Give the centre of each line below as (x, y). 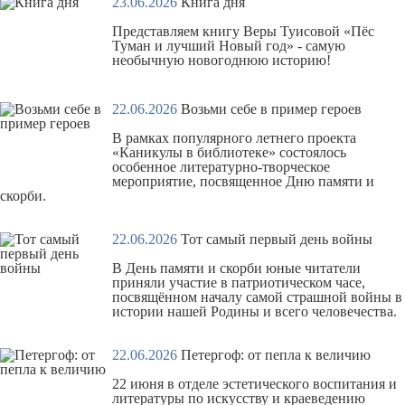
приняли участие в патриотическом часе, (239, 283)
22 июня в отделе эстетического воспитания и (254, 384)
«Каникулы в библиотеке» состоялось (229, 152)
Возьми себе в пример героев (271, 109)
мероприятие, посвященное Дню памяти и (243, 181)
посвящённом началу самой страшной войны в (257, 297)
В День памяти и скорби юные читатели (236, 268)
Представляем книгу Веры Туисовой (228, 31)
